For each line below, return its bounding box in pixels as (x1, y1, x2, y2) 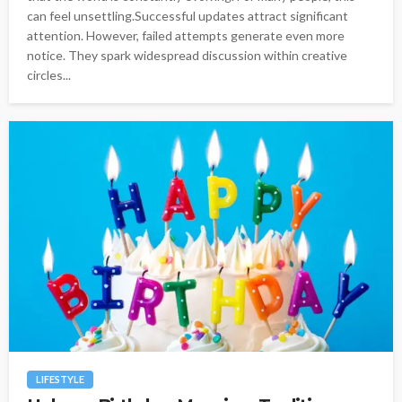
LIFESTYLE (36, 373, 84, 386)
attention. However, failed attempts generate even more (27, 28, 345, 44)
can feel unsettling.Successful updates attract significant (27, 8, 348, 24)
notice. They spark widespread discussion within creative (27, 48, 347, 64)
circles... (27, 67, 71, 83)
